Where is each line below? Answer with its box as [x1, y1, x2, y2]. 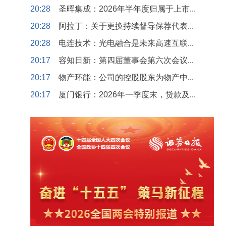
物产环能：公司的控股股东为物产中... [59, 73, 194, 82]
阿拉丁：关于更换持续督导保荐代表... [59, 22, 194, 30]
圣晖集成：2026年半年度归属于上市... [59, 5, 196, 13]
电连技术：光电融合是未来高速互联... [59, 39, 194, 47]
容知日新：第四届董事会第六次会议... [59, 56, 194, 65]
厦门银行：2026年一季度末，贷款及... [59, 90, 196, 99]
